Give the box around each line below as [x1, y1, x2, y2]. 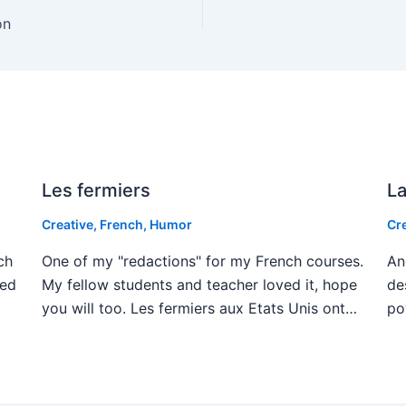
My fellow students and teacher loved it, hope [41, 275, 357, 295]
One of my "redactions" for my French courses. [41, 252, 363, 271]
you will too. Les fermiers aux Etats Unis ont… [41, 299, 357, 318]
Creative [41, 217, 93, 233]
